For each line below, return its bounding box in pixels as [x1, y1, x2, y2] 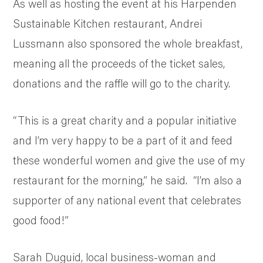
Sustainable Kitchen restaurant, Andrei [13, 16, 203, 31]
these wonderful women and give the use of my [13, 153, 245, 168]
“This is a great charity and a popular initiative [13, 113, 237, 128]
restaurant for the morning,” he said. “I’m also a [13, 173, 242, 188]
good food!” [13, 213, 69, 228]
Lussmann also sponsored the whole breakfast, [13, 36, 243, 51]
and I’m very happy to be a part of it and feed [13, 133, 233, 148]
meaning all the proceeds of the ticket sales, [13, 56, 225, 71]
